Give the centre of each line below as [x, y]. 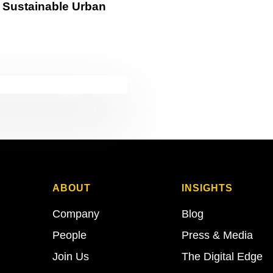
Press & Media [217, 236]
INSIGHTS [207, 188]
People [69, 236]
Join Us [70, 257]
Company [76, 214]
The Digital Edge [222, 257]
